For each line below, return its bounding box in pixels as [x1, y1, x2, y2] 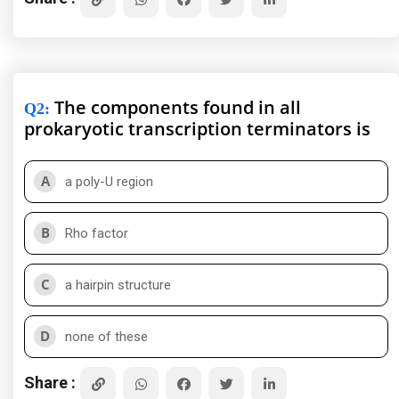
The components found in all [50, 95, 301, 119]
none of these [65, 329, 148, 345]
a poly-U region [65, 174, 153, 190]
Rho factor [65, 225, 128, 241]
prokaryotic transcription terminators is [24, 117, 370, 141]
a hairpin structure [65, 277, 171, 293]
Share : [24, 372, 76, 392]
